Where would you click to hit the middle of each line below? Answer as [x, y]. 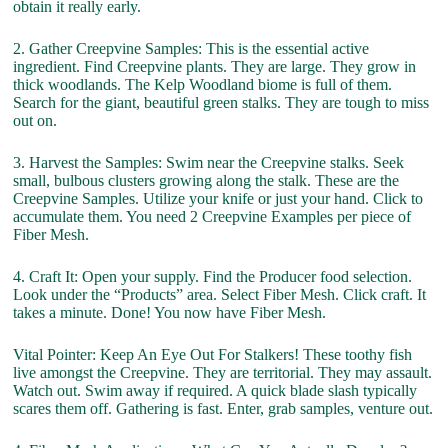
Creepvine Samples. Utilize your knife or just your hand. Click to [218, 198]
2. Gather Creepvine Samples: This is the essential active [191, 48]
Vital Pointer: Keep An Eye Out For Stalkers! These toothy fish [213, 354]
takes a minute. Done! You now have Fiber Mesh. [170, 312]
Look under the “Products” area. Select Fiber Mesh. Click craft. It [220, 294]
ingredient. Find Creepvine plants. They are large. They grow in [215, 66]
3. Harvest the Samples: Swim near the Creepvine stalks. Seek [209, 162]
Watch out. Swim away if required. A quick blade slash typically [215, 390]
